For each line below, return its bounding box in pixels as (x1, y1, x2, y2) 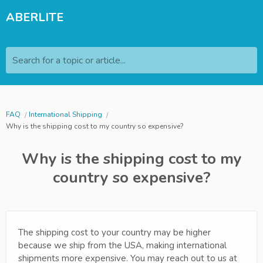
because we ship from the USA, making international (18, 240, 227, 251)
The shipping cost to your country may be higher (18, 227, 211, 238)
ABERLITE (6, 9, 63, 25)
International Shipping (29, 110, 102, 119)
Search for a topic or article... (12, 54, 126, 67)
